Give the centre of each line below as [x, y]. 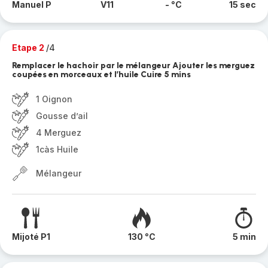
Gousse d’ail [62, 116]
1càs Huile [57, 149]
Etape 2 [29, 48]
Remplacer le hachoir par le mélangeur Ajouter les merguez [133, 66]
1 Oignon [54, 99]
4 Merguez [59, 133]
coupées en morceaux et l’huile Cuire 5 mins [101, 74]
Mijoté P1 [31, 237]
